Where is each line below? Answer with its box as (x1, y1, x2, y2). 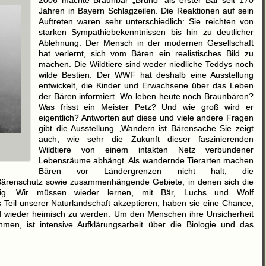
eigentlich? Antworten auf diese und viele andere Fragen (38, 112, 254, 122)
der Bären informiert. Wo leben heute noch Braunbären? (38, 91, 254, 101)
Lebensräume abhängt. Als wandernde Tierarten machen (38, 155, 254, 165)
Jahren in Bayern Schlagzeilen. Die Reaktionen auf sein (38, 5, 254, 15)
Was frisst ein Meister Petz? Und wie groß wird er (38, 102, 254, 112)
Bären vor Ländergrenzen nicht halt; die (38, 166, 254, 176)
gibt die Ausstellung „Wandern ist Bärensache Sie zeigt (38, 123, 254, 133)
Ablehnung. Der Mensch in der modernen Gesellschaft (38, 37, 254, 47)
